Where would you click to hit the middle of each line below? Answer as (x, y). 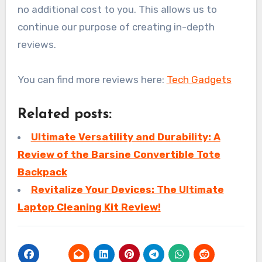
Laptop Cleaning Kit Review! (89, 207)
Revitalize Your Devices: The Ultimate (127, 189)
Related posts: (64, 115)
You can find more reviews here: (92, 80)
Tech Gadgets (199, 80)
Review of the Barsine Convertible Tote (119, 154)
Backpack (42, 172)
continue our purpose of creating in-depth (116, 27)
